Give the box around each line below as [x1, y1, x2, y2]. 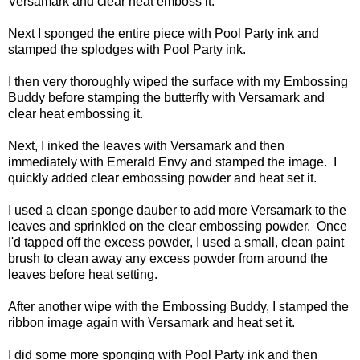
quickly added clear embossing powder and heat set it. [8, 171, 317, 186]
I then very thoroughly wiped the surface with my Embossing [8, 75, 348, 89]
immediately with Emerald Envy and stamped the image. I [8, 155, 337, 170]
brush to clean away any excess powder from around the [8, 252, 328, 266]
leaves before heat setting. [8, 268, 157, 282]
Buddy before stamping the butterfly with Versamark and [8, 91, 325, 105]
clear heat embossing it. [8, 107, 143, 121]
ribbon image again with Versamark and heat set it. [8, 316, 295, 330]
